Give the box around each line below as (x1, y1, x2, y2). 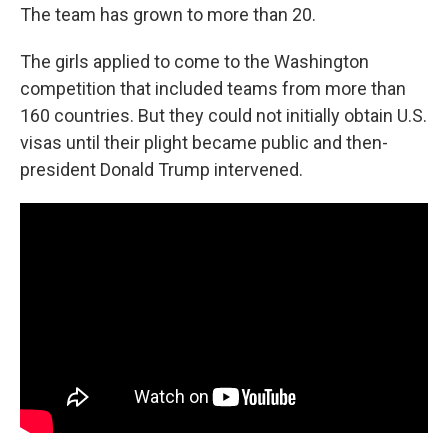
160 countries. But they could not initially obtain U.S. (20, 105, 427, 126)
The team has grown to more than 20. (20, 4, 316, 25)
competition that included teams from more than (20, 78, 406, 99)
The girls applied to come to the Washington (20, 51, 369, 72)
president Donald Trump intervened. (20, 159, 303, 180)
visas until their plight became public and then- (20, 132, 388, 153)
